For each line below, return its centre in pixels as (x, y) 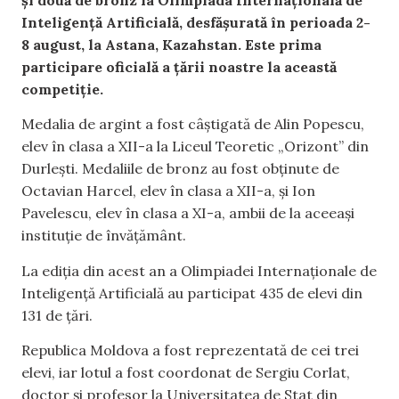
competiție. (62, 89)
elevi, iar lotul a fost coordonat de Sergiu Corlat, (186, 373)
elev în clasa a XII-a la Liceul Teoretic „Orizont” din (195, 147)
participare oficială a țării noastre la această (179, 66)
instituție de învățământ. (104, 236)
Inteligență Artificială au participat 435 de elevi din (192, 293)
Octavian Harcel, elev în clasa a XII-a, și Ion (168, 191)
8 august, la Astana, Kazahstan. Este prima (171, 44)
